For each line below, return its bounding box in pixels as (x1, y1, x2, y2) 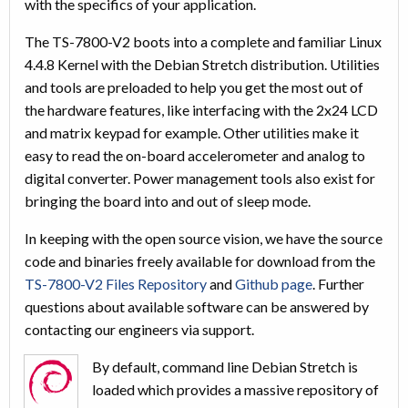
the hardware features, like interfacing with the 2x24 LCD (25, 100, 378, 118)
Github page (235, 274, 312, 292)
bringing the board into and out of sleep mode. (25, 191, 311, 209)
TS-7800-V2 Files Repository (25, 274, 207, 292)
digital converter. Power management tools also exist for (25, 168, 375, 187)
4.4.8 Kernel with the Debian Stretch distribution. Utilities (25, 55, 380, 73)
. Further (312, 274, 364, 292)
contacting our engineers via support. (25, 320, 254, 338)
